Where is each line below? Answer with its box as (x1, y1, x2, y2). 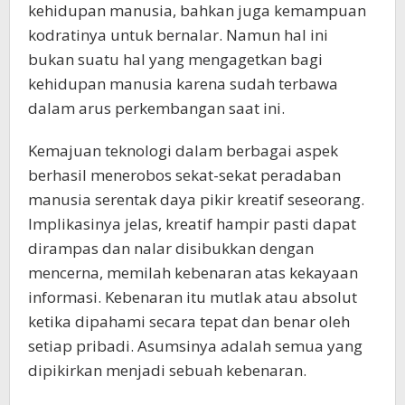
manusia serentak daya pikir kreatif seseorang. (28, 188, 364, 210)
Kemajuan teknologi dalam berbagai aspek (28, 139, 338, 161)
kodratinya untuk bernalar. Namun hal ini (28, 24, 328, 45)
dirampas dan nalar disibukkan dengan (28, 237, 314, 259)
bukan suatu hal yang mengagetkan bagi (28, 48, 323, 70)
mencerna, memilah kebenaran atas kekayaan (28, 261, 358, 283)
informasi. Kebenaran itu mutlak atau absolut (28, 286, 357, 307)
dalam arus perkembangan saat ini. (28, 97, 285, 118)
